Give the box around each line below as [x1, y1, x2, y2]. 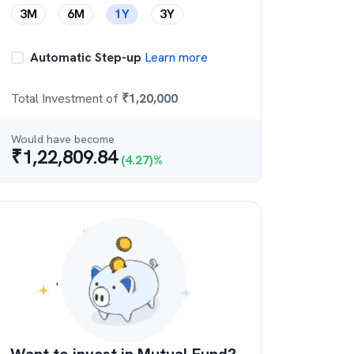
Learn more [141, 49, 208, 66]
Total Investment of [11, 90, 122, 107]
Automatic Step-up [30, 49, 141, 66]
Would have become [11, 132, 115, 146]
